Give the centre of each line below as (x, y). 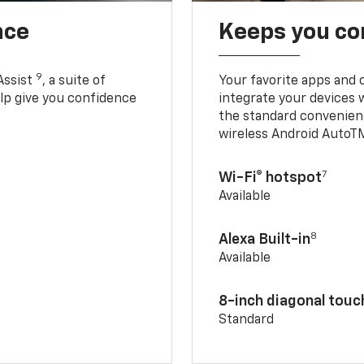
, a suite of (74, 82)
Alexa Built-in (265, 240)
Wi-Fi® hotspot (271, 178)
